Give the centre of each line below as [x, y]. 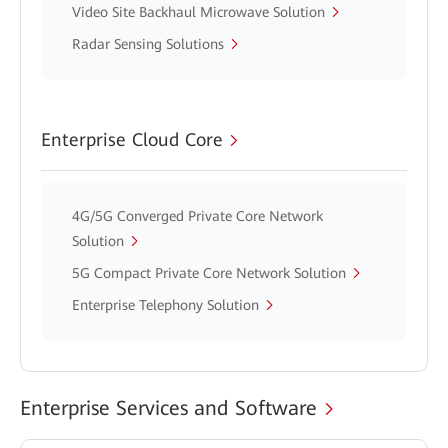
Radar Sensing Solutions [148, 44]
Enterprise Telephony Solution [165, 305]
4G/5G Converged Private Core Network [197, 216]
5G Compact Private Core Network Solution [209, 273]
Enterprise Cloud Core [132, 139]
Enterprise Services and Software [168, 408]
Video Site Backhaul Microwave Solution [198, 12]
